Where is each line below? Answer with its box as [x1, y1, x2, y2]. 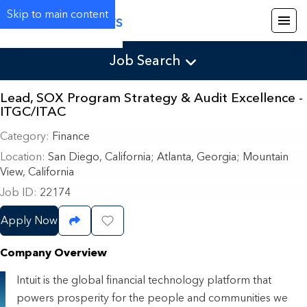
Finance [49, 130, 90, 143]
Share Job [75, 214, 125, 228]
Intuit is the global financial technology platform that [16, 273, 271, 286]
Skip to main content [7, 8, 108, 21]
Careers [64, 10, 123, 31]
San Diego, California [45, 150, 151, 164]
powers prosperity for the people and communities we [16, 291, 288, 304]
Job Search [110, 52, 181, 69]
